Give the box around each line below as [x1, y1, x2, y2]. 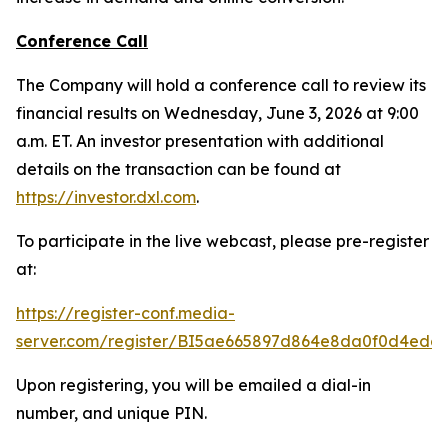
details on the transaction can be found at [16, 159, 341, 180]
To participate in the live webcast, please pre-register [16, 231, 429, 252]
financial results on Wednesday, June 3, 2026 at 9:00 [16, 103, 419, 124]
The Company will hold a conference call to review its [16, 75, 426, 96]
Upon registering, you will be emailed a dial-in [16, 375, 371, 396]
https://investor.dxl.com [16, 187, 196, 208]
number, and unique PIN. [16, 403, 207, 424]
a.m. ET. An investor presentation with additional [16, 131, 384, 152]
